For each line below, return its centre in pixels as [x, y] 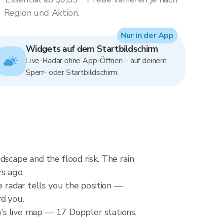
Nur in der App [147, 36]
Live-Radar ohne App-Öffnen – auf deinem [96, 61]
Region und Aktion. [41, 13]
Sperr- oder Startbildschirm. [72, 73]
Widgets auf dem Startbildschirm [92, 49]
